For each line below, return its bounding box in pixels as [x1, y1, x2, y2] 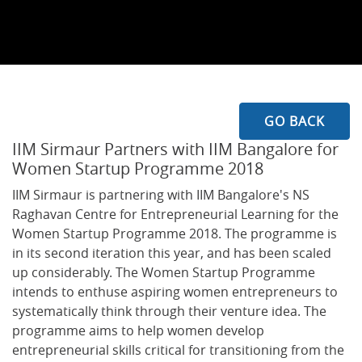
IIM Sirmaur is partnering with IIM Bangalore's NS [12, 186, 309, 204]
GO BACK [264, 112, 325, 130]
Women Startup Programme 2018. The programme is [12, 225, 337, 242]
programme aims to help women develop [12, 322, 264, 339]
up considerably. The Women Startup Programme [12, 263, 315, 281]
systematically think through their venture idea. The [12, 302, 326, 320]
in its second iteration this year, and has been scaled [12, 244, 331, 262]
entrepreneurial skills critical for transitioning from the [12, 341, 344, 359]
